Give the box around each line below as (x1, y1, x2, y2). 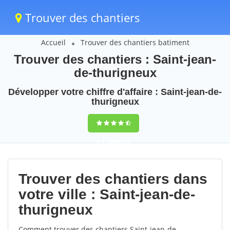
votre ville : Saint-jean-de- (18, 186, 195, 202)
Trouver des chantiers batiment (80, 37, 189, 47)
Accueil (41, 37, 66, 47)
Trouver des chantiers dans (18, 171, 207, 187)
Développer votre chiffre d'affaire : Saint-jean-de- (8, 87, 222, 97)
